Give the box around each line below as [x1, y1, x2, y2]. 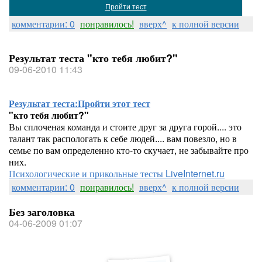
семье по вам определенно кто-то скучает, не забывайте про [9, 143, 249, 157]
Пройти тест [105, 3, 147, 11]
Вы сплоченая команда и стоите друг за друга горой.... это [9, 120, 242, 133]
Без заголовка [9, 204, 75, 219]
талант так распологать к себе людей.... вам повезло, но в [9, 132, 237, 145]
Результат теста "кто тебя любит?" [9, 50, 178, 65]
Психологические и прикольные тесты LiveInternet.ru [9, 167, 225, 180]
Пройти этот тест [78, 96, 150, 110]
